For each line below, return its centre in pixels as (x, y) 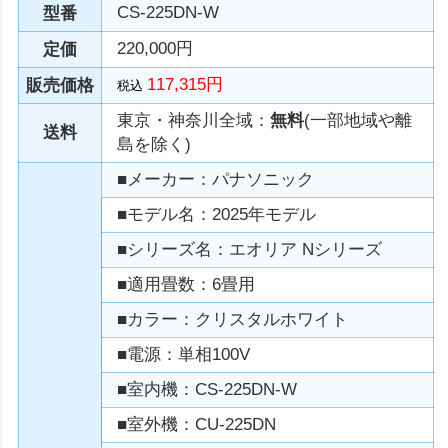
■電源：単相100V (184, 354)
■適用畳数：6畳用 (186, 284)
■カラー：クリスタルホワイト (233, 319)
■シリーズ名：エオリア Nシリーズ (250, 249)
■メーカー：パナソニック (216, 179)
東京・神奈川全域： (194, 120)
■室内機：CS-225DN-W (207, 389)
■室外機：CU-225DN (197, 424)
